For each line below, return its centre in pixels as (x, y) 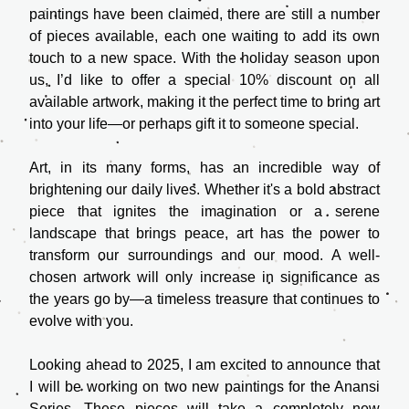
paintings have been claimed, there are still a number (204, 14)
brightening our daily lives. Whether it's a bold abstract (204, 189)
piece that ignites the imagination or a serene (204, 211)
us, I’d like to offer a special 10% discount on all (204, 80)
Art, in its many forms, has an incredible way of (204, 168)
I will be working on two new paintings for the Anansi (204, 387)
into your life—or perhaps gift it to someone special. (194, 124)
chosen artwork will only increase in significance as (204, 277)
